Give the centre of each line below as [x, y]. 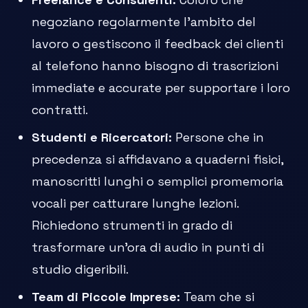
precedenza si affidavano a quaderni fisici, [158, 159]
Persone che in [218, 137]
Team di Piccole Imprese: [106, 297]
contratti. [60, 110]
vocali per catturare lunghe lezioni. [135, 203]
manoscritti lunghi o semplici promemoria [158, 181]
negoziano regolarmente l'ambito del [144, 22]
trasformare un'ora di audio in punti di [148, 247]
